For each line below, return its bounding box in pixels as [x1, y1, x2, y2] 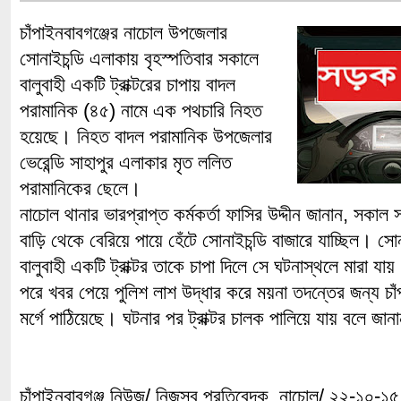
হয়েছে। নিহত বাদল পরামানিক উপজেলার [20, 125, 272, 148]
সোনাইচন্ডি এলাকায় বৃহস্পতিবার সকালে [20, 47, 259, 70]
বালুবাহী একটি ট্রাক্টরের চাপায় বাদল [20, 73, 235, 96]
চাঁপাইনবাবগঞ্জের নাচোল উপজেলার [20, 21, 227, 44]
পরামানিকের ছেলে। [20, 177, 141, 200]
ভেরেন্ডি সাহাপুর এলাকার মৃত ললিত [20, 151, 232, 174]
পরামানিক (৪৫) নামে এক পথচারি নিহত [20, 99, 262, 122]
